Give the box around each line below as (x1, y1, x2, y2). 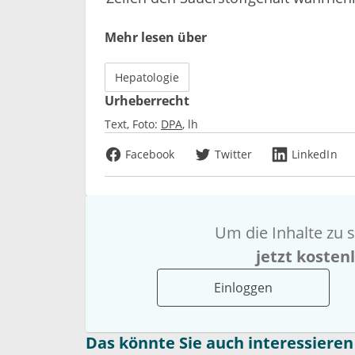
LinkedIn (292, 146, 338, 162)
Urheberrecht (105, 91, 189, 109)
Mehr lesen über (105, 28, 207, 46)
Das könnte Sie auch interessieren (86, 331, 353, 353)
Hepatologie (115, 69, 179, 85)
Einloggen (214, 278, 273, 296)
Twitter (214, 146, 253, 162)
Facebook (125, 146, 175, 162)
